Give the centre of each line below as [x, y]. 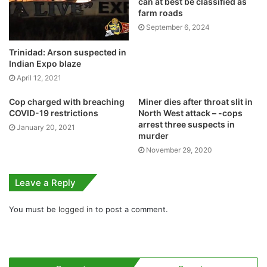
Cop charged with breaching [67, 102]
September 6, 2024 [178, 27]
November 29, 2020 [179, 150]
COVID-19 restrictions [54, 113]
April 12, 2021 [39, 78]
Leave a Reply [45, 183]
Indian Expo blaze [45, 64]
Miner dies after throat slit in [195, 102]
